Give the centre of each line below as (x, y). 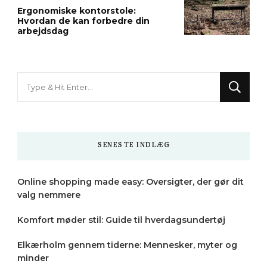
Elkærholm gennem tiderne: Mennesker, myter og (127, 245)
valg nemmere (49, 195)
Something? (46, 113)
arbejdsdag (43, 31)
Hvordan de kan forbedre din (83, 21)
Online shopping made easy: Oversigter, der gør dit (131, 182)
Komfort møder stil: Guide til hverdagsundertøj (121, 220)
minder (33, 258)
